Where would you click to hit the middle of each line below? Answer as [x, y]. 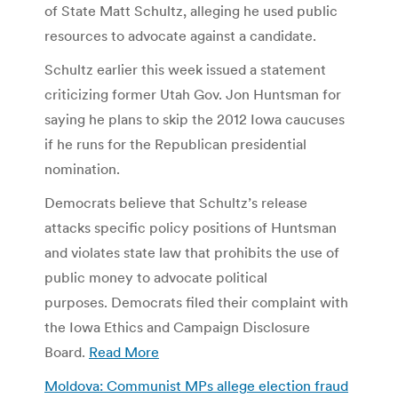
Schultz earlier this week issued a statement [185, 69]
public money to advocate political [156, 277]
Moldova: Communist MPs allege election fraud [196, 385]
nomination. [82, 168]
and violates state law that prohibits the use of [192, 252]
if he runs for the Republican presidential [175, 143]
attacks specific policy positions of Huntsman [191, 227]
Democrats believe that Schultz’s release [176, 202]
